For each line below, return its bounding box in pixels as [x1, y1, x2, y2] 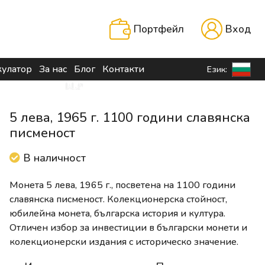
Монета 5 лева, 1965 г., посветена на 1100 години [9, 179, 235, 192]
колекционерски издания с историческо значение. [9, 235, 238, 249]
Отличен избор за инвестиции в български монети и [9, 221, 247, 235]
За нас [39, 63, 67, 76]
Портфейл [134, 22, 184, 36]
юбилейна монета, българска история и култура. [9, 207, 225, 221]
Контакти [102, 63, 144, 76]
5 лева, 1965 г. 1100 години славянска [9, 109, 250, 127]
